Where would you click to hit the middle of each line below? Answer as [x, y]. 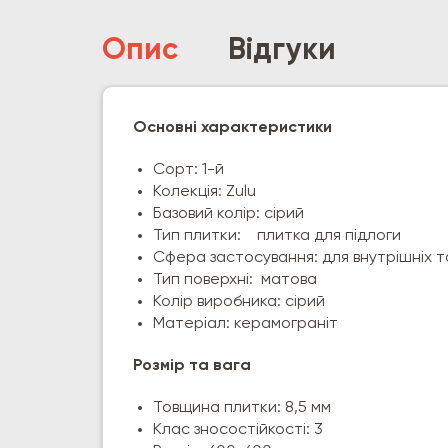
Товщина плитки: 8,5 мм [242, 408]
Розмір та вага [192, 366]
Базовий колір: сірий [228, 214]
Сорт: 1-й [188, 170]
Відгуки [282, 51]
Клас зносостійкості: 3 [238, 430]
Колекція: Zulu [204, 192]
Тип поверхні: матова [235, 280]
